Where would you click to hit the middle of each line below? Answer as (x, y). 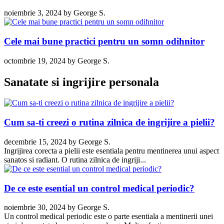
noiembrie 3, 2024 (33, 13)
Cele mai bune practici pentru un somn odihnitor (104, 41)
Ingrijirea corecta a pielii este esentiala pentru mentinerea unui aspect (111, 150)
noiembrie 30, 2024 (35, 207)
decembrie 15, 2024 (35, 141)
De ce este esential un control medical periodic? (99, 188)
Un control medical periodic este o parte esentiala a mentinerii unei (108, 216)
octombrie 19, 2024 (35, 60)
